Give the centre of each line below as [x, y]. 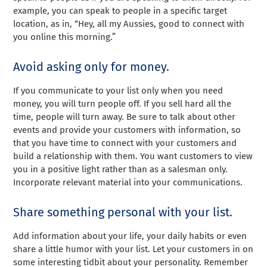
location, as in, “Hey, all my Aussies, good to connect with [129, 24]
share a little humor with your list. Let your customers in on [133, 249]
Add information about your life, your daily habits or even [130, 236]
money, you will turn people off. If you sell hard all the [122, 103]
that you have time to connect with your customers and [125, 143]
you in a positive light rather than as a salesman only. [121, 169]
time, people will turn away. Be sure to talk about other [125, 117]
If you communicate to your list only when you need [118, 90]
